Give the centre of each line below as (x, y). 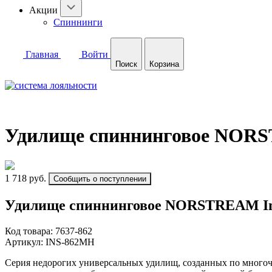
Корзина (164, 64)
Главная (42, 54)
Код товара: (30, 231)
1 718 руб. (25, 178)
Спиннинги (78, 22)
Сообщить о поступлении (100, 178)
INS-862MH (70, 242)
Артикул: (25, 242)
